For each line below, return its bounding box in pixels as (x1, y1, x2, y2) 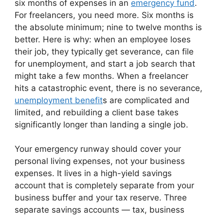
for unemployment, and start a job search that (15, 58, 195, 69)
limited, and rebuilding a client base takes (15, 107, 179, 117)
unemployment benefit (15, 95, 103, 105)
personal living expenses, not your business (15, 156, 185, 166)
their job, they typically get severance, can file (15, 46, 194, 56)
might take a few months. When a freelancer (15, 71, 188, 81)
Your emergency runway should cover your (15, 144, 181, 154)
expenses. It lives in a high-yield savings (15, 168, 172, 179)
